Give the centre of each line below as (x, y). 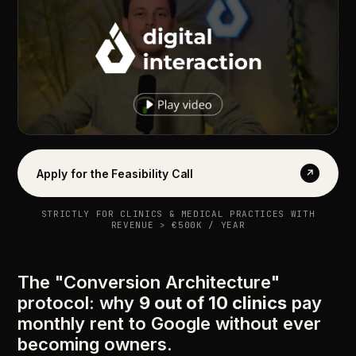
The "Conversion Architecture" (149, 282)
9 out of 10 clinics (213, 303)
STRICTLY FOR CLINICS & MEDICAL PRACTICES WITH (178, 214)
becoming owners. (95, 344)
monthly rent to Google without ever (170, 323)
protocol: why (79, 303)
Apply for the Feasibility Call (115, 173)
